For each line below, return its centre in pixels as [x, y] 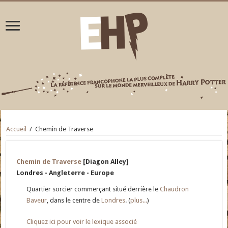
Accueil [17, 129]
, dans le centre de [74, 201]
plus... [139, 201]
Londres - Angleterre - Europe [65, 173]
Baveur [37, 201]
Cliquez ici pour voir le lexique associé [82, 222]
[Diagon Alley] [105, 162]
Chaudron [175, 189]
